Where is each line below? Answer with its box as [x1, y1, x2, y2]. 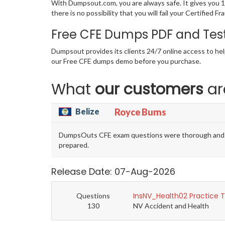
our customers [95, 79, 203, 100]
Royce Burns [114, 106, 166, 118]
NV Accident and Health [133, 201, 209, 210]
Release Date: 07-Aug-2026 [51, 165, 175, 178]
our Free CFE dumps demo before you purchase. [51, 57, 201, 66]
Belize [75, 106, 99, 117]
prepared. [59, 141, 89, 150]
